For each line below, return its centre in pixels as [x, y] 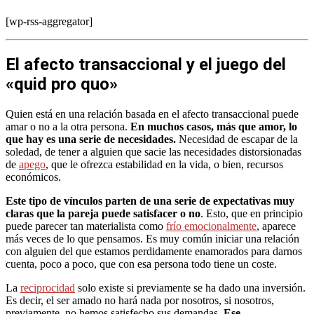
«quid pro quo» [62, 84]
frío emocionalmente [211, 226]
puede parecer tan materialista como [86, 226]
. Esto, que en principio [252, 213]
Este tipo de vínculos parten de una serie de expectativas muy [150, 200]
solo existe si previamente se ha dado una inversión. [190, 287]
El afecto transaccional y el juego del [146, 64]
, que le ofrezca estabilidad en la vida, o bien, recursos [164, 164]
